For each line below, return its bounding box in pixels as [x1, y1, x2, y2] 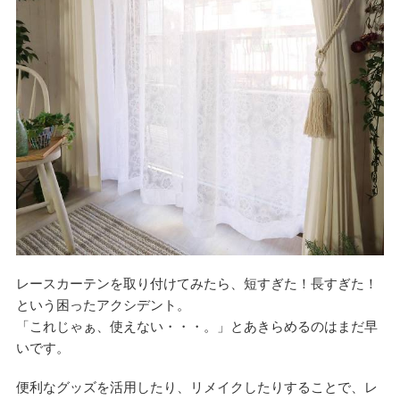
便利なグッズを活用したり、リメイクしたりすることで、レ [15, 379, 378, 395]
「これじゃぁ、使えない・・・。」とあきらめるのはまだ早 [15, 318, 378, 334]
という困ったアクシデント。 [15, 296, 190, 312]
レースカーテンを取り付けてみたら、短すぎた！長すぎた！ [15, 275, 378, 291]
